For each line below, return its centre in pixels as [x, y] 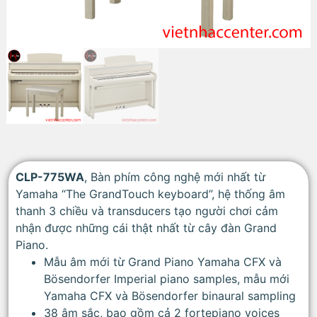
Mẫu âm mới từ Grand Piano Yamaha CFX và [163, 262]
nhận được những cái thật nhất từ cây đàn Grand [146, 228]
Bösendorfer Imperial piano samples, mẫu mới [167, 279]
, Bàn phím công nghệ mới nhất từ [175, 177]
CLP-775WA [50, 177]
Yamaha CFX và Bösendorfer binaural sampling [170, 296]
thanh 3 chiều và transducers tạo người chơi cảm [147, 211]
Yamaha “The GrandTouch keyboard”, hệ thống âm [150, 194]
